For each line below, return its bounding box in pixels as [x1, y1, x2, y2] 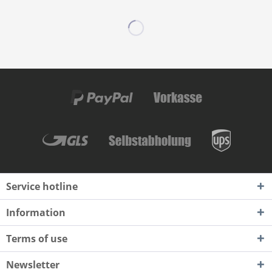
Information [6, 205, 66, 219]
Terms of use [6, 231, 67, 245]
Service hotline [6, 179, 78, 193]
